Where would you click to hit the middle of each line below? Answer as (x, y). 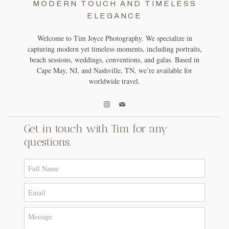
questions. (47, 142)
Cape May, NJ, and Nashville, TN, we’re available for (114, 70)
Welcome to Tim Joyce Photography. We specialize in (114, 38)
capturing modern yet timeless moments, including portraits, (114, 49)
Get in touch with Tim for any (96, 128)
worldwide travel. (114, 81)
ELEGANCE (114, 16)
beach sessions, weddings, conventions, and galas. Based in (114, 59)
